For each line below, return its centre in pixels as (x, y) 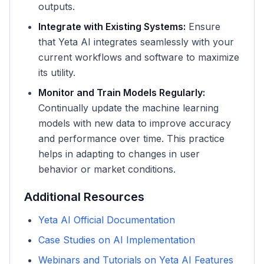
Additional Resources (84, 197)
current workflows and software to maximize (139, 57)
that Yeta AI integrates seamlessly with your (136, 42)
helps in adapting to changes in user (119, 154)
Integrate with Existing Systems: (112, 27)
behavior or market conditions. (107, 169)
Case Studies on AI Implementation (117, 240)
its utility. (57, 72)
